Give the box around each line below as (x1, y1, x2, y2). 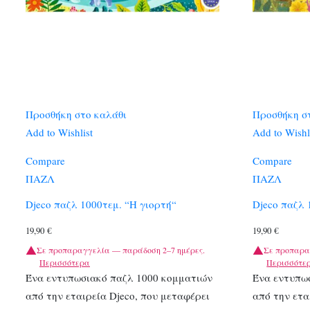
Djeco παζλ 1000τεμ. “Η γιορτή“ (26, 197, 176, 212)
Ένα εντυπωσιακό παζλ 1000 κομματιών (26, 271, 212, 285)
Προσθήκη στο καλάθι (26, 107, 127, 121)
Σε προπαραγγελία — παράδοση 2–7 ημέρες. (37, 244, 205, 256)
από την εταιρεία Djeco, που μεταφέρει (26, 289, 210, 303)
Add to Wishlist (26, 125, 93, 139)
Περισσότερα (39, 257, 90, 268)
